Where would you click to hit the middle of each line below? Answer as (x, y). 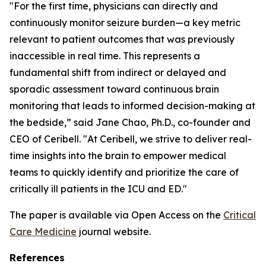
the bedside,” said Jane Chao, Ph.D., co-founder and (130, 123)
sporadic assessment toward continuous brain (114, 89)
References (37, 258)
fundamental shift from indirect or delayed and (118, 73)
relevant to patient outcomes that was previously (122, 39)
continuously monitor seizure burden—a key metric (125, 23)
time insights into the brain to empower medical (118, 156)
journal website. (114, 232)
